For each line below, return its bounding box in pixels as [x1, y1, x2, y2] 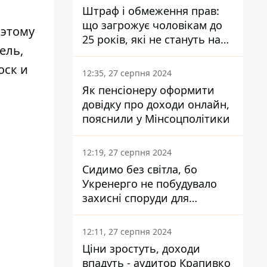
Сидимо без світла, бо [82, 162, 197, 176]
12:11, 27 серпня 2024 [82, 226, 172, 237]
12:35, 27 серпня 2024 [82, 67, 172, 79]
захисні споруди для [82, 191, 189, 205]
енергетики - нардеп [82, 205, 191, 219]
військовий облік [82, 46, 174, 61]
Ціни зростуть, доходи [82, 241, 200, 256]
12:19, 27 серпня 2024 [82, 147, 172, 158]
